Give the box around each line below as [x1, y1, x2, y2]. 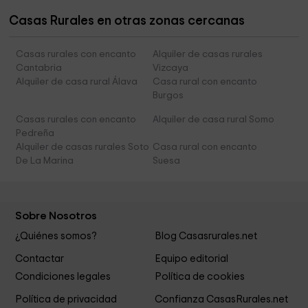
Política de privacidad [15, 294, 118, 305]
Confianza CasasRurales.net [154, 294, 288, 305]
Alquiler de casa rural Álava [16, 77, 138, 87]
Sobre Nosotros [15, 210, 98, 222]
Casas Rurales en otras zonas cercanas [9, 14, 245, 28]
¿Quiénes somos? [15, 231, 98, 242]
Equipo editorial [154, 253, 228, 264]
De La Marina [16, 156, 74, 166]
